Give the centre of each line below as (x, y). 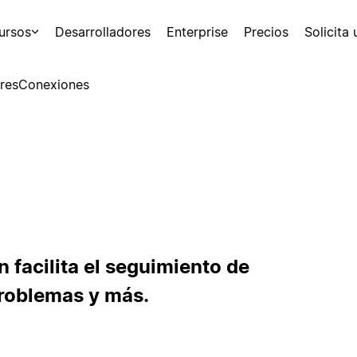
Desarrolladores (103, 32)
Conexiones (53, 84)
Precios (266, 32)
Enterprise (197, 32)
